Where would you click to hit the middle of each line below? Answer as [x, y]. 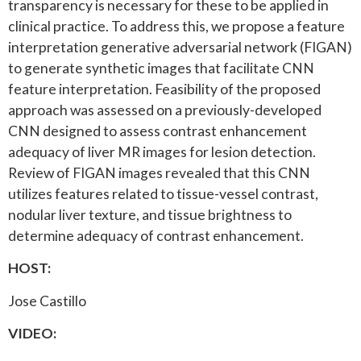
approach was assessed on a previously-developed [165, 110]
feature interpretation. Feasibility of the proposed [164, 89]
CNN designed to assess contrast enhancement [158, 131]
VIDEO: [32, 334]
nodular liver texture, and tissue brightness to [150, 215]
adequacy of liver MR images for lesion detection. [162, 152]
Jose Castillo [47, 301]
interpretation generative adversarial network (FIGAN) [180, 48]
